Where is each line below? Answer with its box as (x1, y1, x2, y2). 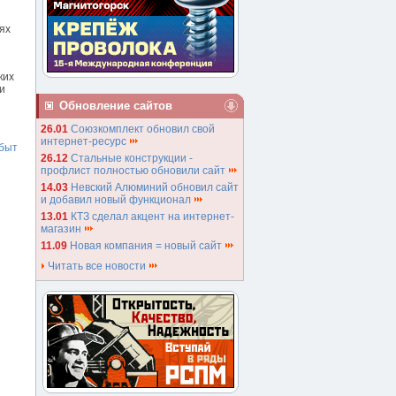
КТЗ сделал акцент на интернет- (71, 210, 234, 223)
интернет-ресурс (41, 135, 129, 148)
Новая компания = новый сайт (70, 240, 225, 252)
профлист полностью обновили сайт (41, 164, 228, 177)
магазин (41, 223, 84, 235)
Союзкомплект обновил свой (71, 123, 215, 135)
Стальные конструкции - (71, 152, 193, 164)
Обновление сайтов (59, 99, 172, 112)
